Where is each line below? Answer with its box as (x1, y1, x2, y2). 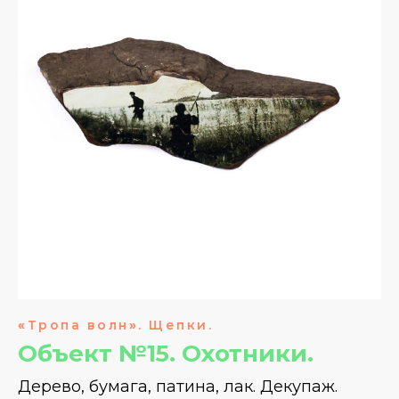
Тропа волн (27, 316, 129, 333)
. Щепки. (138, 316, 213, 333)
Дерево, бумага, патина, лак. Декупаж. (18, 376, 338, 396)
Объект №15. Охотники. (18, 338, 313, 368)
